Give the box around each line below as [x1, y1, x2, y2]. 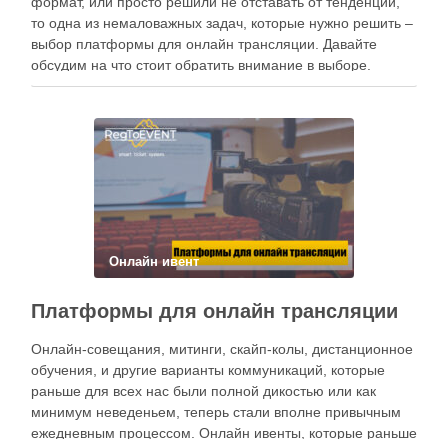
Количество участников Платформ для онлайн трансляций [31, 78, 417, 94]
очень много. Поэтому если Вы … [31, 99, 252, 115]
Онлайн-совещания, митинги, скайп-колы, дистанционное [31, 341, 413, 357]
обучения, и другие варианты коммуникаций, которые [31, 362, 385, 378]
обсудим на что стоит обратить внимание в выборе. [31, 57, 371, 73]
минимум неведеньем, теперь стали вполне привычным [31, 404, 401, 420]
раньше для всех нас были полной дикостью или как [31, 383, 376, 399]
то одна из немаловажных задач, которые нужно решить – [31, 15, 413, 31]
